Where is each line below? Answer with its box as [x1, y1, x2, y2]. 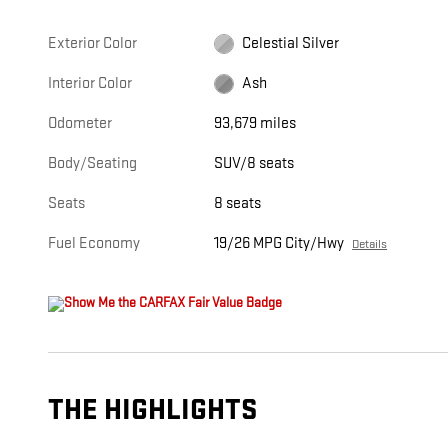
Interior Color [48, 74, 132, 94]
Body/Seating [48, 154, 137, 174]
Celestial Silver [242, 34, 340, 54]
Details [352, 236, 388, 253]
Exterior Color [48, 34, 137, 54]
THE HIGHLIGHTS [48, 393, 257, 429]
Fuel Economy [48, 234, 140, 254]
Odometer [48, 114, 112, 134]
